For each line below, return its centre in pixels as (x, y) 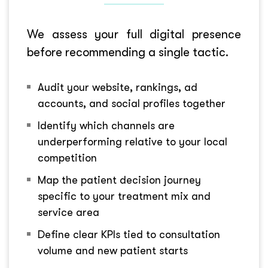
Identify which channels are (106, 125)
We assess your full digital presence (134, 34)
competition (67, 158)
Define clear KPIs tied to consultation (129, 234)
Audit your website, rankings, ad (118, 87)
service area (68, 212)
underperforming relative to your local (133, 141)
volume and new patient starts (113, 250)
